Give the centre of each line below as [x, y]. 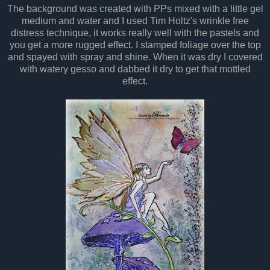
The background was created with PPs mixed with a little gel [135, 9]
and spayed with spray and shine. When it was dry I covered [135, 57]
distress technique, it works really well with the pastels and [135, 33]
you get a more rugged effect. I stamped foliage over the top [135, 45]
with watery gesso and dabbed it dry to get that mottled [135, 69]
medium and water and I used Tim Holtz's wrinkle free [135, 21]
